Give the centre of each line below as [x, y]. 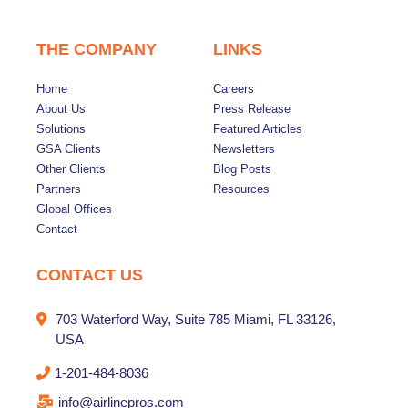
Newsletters [244, 148]
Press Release [252, 108]
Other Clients [71, 168]
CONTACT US [90, 275]
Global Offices [74, 209]
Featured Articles [258, 128]
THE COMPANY [97, 49]
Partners [59, 189]
